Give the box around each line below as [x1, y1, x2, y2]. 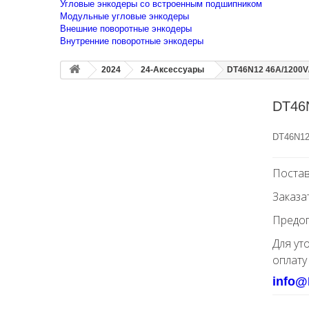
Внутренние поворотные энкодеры [60, 36, 203, 46]
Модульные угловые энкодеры [60, 11, 189, 21]
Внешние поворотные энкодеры [60, 23, 192, 34]
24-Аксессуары [141, 65, 204, 74]
